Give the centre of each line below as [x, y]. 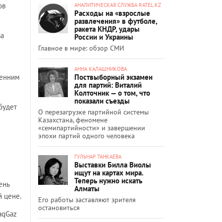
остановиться [59, 207]
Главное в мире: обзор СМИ [81, 48]
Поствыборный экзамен [113, 77]
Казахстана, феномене [73, 120]
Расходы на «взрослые [112, 13]
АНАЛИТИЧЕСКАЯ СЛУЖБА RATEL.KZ [118, 5]
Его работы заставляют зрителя [87, 199]
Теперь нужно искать [108, 180]
